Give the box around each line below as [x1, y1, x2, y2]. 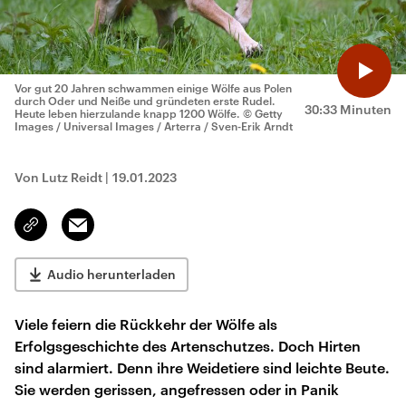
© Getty [243, 107, 283, 120]
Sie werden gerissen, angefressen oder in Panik [14, 381, 339, 398]
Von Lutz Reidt [14, 169, 102, 185]
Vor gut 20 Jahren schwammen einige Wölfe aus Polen [14, 82, 292, 94]
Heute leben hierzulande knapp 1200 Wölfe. [14, 107, 240, 120]
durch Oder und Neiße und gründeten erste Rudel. [14, 94, 275, 107]
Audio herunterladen [47, 266, 176, 282]
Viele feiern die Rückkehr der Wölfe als [14, 315, 277, 333]
